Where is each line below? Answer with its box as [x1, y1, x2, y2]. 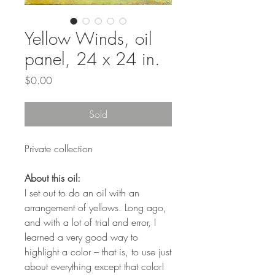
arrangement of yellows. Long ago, [25, 200, 166, 214]
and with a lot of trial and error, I [25, 215, 156, 229]
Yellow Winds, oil [25, 26, 152, 50]
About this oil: [25, 171, 80, 185]
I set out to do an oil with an [25, 185, 139, 199]
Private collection [25, 141, 93, 155]
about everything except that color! [25, 259, 165, 273]
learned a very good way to [25, 230, 138, 244]
